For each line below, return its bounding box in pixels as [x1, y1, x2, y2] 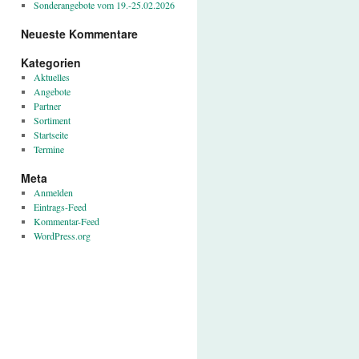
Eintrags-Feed [33, 200, 87, 213]
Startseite [33, 128, 68, 141]
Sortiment [33, 114, 71, 127]
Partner [33, 99, 61, 112]
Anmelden [33, 186, 73, 199]
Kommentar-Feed [33, 215, 99, 228]
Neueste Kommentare [21, 26, 138, 42]
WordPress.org [33, 229, 91, 242]
